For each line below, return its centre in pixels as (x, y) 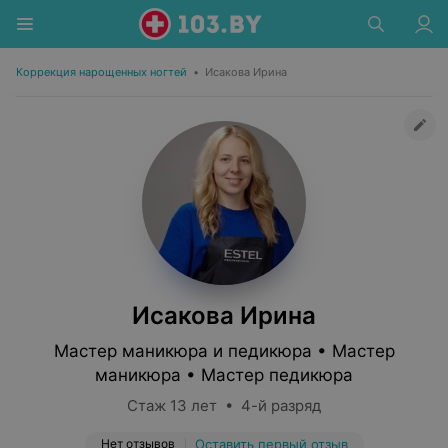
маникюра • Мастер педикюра (224, 375)
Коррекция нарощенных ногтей (101, 72)
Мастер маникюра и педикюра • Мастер (224, 351)
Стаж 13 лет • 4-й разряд (224, 405)
